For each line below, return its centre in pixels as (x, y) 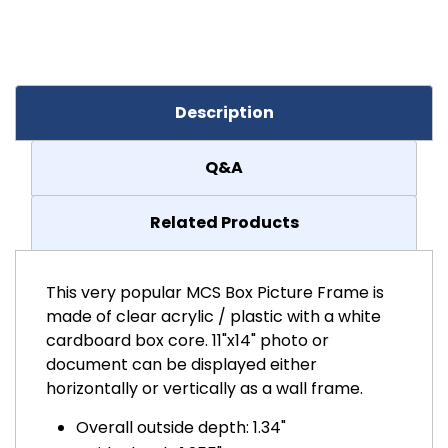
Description (224, 112)
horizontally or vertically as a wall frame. (204, 388)
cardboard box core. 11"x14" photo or (187, 340)
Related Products (224, 222)
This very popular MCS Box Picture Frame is (215, 292)
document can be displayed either (181, 364)
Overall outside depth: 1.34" (181, 427)
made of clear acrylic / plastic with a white (213, 316)
